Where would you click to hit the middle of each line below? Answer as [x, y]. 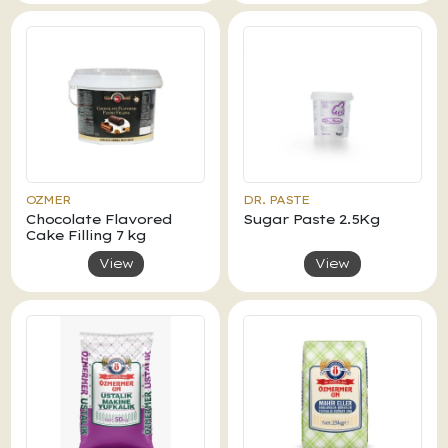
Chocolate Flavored [99, 219]
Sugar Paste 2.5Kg [311, 219]
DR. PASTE [275, 200]
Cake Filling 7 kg [86, 235]
